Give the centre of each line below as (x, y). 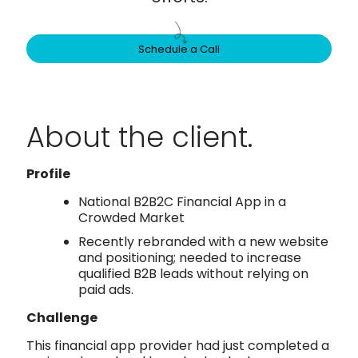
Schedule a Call (179, 49)
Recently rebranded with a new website (203, 241)
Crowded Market (131, 217)
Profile (48, 173)
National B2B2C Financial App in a (182, 201)
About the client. (139, 137)
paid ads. (106, 289)
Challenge (62, 317)
